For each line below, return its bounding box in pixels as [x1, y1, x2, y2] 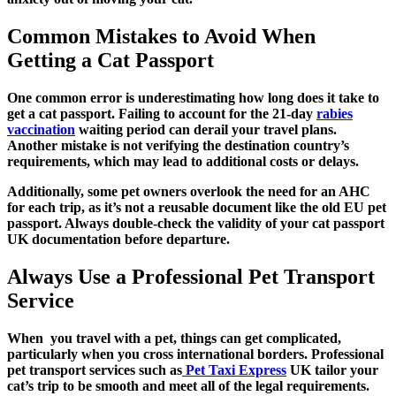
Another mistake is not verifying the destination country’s [7, 138, 349, 154]
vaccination [7, 122, 75, 138]
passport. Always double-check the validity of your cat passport [7, 216, 385, 232]
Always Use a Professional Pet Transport [7, 264, 375, 288]
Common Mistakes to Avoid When [7, 25, 316, 49]
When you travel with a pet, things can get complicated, [7, 330, 341, 346]
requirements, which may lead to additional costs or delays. [7, 154, 359, 170]
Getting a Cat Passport [7, 49, 214, 72]
